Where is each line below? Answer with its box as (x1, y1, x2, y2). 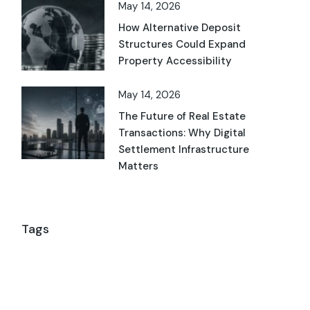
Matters (118, 158, 159, 173)
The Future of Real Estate (118, 109, 246, 123)
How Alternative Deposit (118, 21, 241, 35)
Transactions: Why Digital (118, 125, 246, 140)
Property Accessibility (118, 54, 232, 69)
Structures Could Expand (118, 37, 246, 52)
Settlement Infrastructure (118, 142, 250, 156)
